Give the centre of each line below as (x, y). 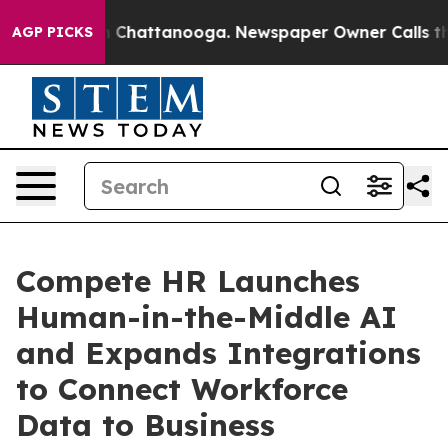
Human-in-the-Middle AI (206, 317)
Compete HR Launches (188, 281)
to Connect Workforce (182, 389)
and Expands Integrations (218, 353)
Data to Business (145, 425)
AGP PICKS (52, 32)
